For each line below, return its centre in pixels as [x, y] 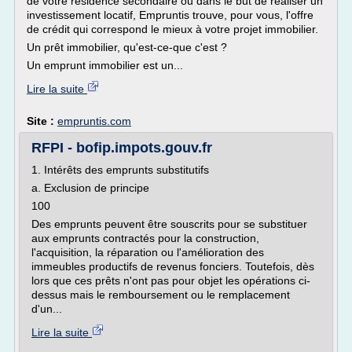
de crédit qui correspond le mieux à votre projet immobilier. [172, 29]
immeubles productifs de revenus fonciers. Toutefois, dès [173, 266]
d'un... [47, 309]
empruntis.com [94, 121]
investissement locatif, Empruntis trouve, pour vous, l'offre [170, 15]
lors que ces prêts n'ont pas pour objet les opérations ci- [171, 280]
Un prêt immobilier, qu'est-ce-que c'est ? [127, 47]
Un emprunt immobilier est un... [105, 65]
